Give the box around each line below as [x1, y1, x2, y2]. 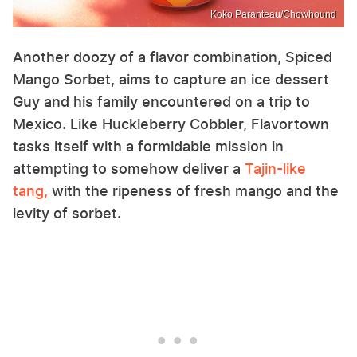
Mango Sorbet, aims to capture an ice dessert [13, 71, 329, 88]
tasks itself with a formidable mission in [13, 138, 284, 155]
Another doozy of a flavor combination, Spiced [13, 49, 332, 66]
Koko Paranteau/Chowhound [210, 9, 336, 21]
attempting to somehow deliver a [13, 160, 245, 178]
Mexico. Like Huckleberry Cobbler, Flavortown [13, 116, 329, 133]
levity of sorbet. [13, 205, 121, 222]
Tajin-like [245, 160, 306, 178]
